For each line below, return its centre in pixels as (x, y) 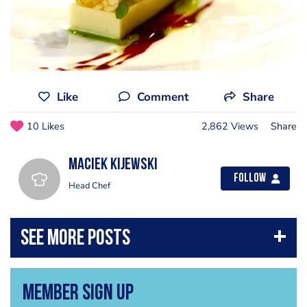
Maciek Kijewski (113, 165)
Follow (250, 179)
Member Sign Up (78, 294)
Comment (162, 97)
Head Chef (89, 186)
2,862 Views (230, 126)
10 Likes (46, 126)
